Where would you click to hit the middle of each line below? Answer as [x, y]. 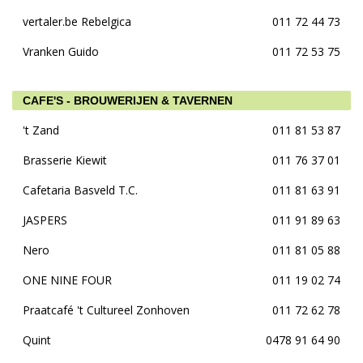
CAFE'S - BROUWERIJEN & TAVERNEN [128, 100]
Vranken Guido [61, 51]
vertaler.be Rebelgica [77, 21]
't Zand [41, 130]
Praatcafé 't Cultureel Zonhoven [106, 310]
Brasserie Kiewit [65, 160]
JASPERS [45, 220]
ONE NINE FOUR [67, 280]
